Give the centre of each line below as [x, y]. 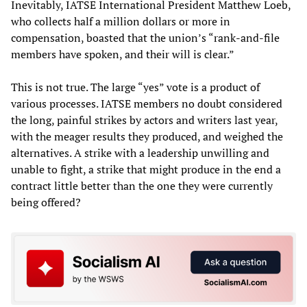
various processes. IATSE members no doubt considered [147, 104]
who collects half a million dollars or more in [121, 22]
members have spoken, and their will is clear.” [123, 54]
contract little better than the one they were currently [142, 186]
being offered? [46, 202]
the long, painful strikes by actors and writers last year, [144, 120]
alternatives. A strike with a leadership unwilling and [140, 153]
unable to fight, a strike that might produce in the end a [146, 170]
